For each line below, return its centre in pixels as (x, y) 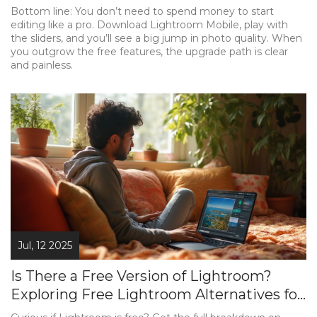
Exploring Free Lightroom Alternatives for (157, 295)
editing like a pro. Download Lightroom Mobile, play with (149, 25)
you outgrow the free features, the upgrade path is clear (149, 52)
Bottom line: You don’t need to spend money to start (142, 11)
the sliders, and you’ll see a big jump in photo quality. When (156, 38)
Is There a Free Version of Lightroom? (141, 276)
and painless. (42, 65)
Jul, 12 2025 (45, 246)
